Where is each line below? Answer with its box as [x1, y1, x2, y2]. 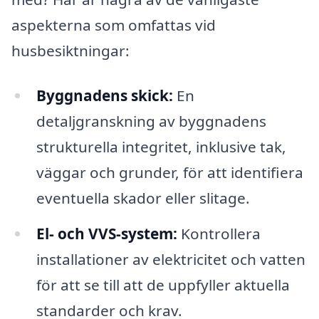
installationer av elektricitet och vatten [36, 249, 305, 270]
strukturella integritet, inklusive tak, [36, 137, 286, 157]
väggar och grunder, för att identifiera [36, 162, 303, 183]
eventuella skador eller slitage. [36, 188, 250, 209]
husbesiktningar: [11, 40, 130, 61]
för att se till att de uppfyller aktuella [36, 275, 290, 296]
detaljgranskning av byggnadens [36, 111, 266, 132]
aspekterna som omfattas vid [11, 14, 216, 35]
